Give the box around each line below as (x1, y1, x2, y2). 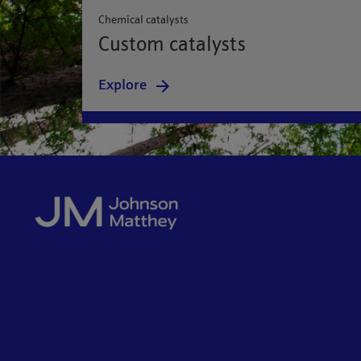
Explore (98, 78, 147, 93)
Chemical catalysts (98, 15, 189, 27)
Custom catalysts (98, 35, 246, 56)
